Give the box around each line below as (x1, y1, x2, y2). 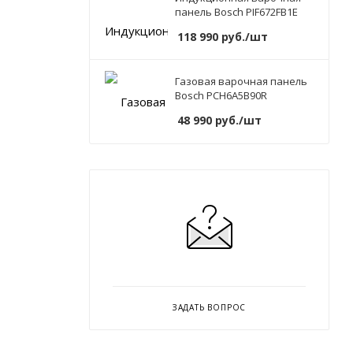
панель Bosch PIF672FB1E (175, 5, 298, 20)
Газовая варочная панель (175, 74, 307, 89)
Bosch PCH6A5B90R (175, 88, 267, 103)
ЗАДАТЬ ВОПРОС (172, 302, 247, 314)
